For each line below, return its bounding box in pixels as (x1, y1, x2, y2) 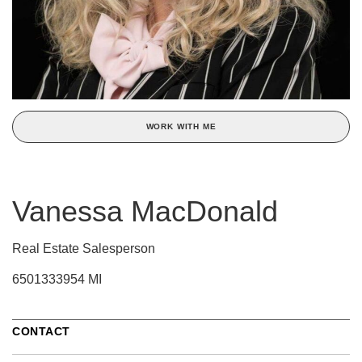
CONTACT (12, 324, 70, 338)
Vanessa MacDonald (12, 194, 278, 228)
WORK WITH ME (145, 121, 217, 131)
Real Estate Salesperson (12, 241, 155, 255)
